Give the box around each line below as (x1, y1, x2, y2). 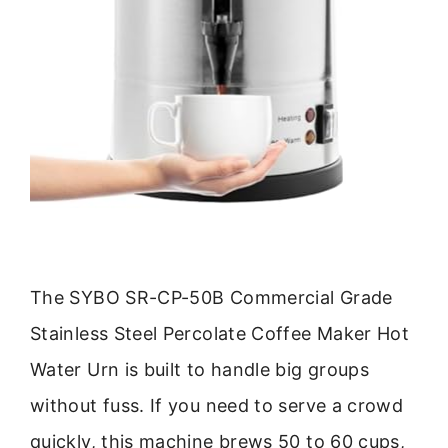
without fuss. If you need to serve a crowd (30, 395, 404, 417)
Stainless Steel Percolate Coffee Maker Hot (30, 323, 410, 345)
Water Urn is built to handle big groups (30, 359, 370, 381)
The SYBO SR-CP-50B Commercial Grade (30, 287, 393, 309)
